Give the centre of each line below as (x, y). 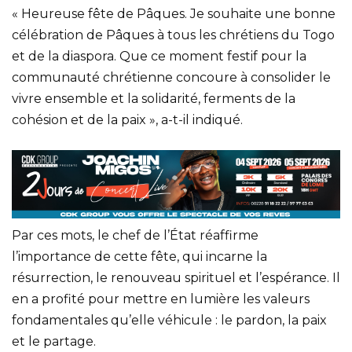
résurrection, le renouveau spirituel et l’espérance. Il (176, 278)
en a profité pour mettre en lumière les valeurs (161, 299)
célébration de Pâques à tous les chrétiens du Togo (173, 35)
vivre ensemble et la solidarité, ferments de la (154, 98)
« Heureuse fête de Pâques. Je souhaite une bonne (174, 13)
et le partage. (54, 342)
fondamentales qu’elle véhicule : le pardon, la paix (169, 321)
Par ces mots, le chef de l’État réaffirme (135, 236)
